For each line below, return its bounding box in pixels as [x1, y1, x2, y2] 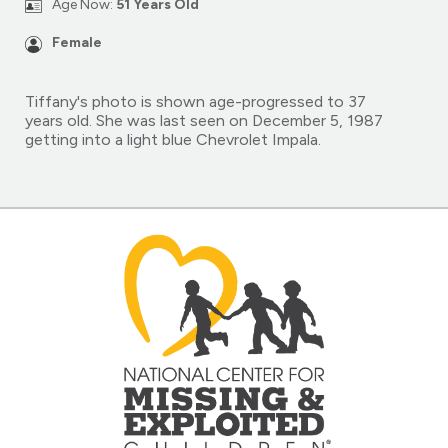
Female [52, 33, 102, 51]
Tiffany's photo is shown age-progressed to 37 [25, 91, 366, 111]
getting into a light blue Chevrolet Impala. [25, 129, 321, 149]
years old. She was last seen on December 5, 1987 [25, 110, 383, 130]
